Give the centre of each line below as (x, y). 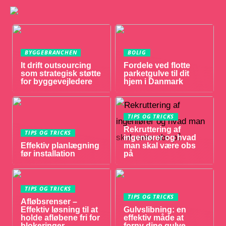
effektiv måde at (154, 218)
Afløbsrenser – (49, 202)
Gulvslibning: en (155, 210)
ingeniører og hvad (160, 138)
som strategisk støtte (61, 73)
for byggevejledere (57, 81)
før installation (48, 154)
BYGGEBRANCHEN (51, 52)
